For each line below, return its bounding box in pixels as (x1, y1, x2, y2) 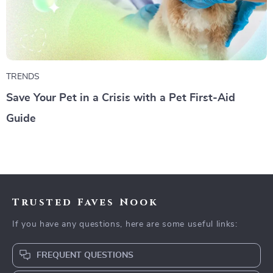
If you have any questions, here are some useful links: (12, 220, 238, 229)
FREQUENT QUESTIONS (37, 251, 133, 260)
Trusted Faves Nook (12, 196, 158, 210)
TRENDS (6, 73, 40, 82)
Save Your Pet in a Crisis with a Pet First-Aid (6, 93, 235, 104)
